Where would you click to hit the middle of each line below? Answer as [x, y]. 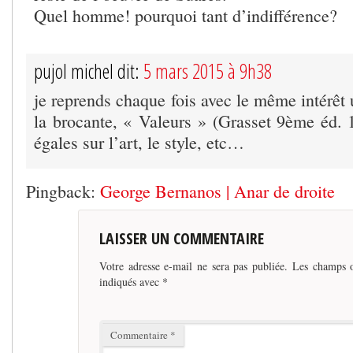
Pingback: [63, 191]
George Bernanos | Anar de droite [217, 191]
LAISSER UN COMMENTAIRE [182, 238]
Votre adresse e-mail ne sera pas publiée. [194, 266]
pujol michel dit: [89, 71]
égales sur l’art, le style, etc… [139, 142]
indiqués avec [131, 281]
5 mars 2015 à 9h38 [208, 71]
